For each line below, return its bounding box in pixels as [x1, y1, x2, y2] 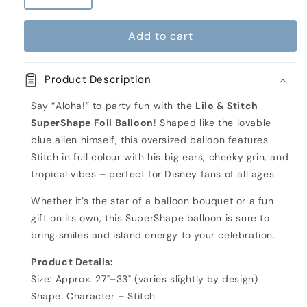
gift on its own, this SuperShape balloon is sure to [31, 212, 270, 224]
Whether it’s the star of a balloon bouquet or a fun [31, 195, 274, 207]
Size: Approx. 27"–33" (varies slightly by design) [31, 273, 258, 285]
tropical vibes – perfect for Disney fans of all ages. [31, 168, 277, 180]
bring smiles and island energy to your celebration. [31, 229, 275, 241]
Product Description [45, 73, 151, 86]
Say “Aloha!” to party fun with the [31, 99, 195, 112]
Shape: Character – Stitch [31, 290, 156, 302]
